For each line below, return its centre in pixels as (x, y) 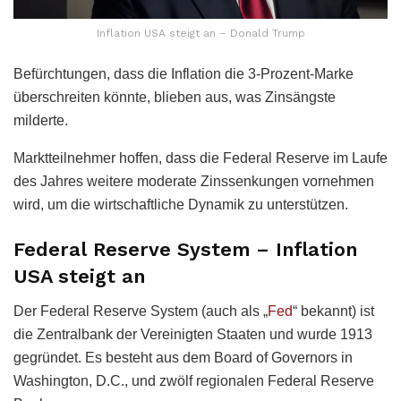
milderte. (41, 121)
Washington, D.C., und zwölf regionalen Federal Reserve (194, 380)
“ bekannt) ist (333, 311)
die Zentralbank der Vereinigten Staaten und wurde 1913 (193, 334)
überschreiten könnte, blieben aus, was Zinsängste (175, 98)
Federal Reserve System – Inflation (185, 249)
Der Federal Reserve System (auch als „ (141, 311)
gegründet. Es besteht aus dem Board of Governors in (183, 357)
